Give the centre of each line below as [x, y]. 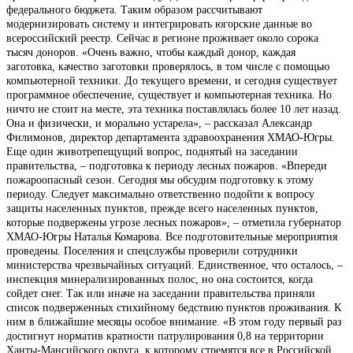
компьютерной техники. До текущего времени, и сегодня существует [172, 80]
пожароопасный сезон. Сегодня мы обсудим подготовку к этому [160, 180]
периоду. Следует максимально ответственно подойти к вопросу [160, 194]
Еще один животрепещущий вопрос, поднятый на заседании [152, 151]
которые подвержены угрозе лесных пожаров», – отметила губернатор [174, 222]
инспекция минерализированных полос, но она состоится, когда [160, 279]
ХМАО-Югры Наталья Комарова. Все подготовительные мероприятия [172, 236]
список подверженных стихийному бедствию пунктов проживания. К [174, 307]
